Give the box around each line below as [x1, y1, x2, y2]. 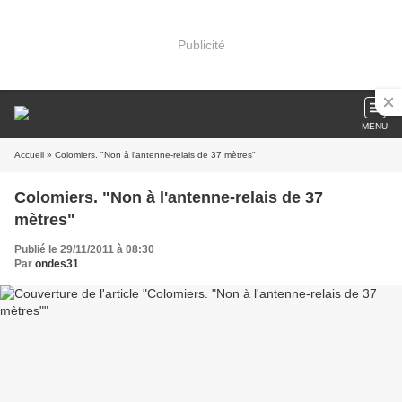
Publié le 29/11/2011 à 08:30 [14, 243, 154, 256]
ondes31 [35, 258, 79, 270]
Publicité [177, 37, 225, 52]
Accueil [14, 150, 44, 160]
